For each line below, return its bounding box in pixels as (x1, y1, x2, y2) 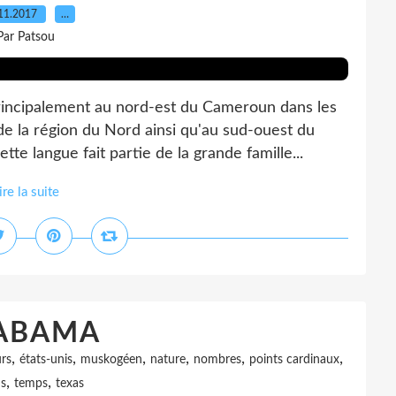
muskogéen (80, 354, 142, 366)
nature (150, 354, 186, 366)
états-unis (19, 354, 72, 366)
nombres (194, 354, 241, 366)
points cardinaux (249, 354, 339, 366)
